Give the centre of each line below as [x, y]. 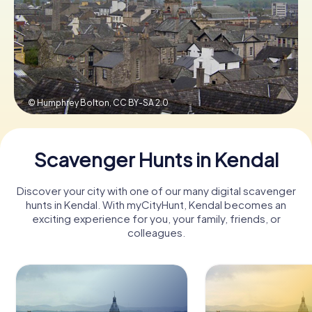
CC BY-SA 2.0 [141, 102]
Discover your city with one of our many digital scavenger [156, 190]
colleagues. [156, 232]
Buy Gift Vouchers [156, 93]
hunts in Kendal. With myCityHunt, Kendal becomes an [156, 204]
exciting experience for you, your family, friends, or [156, 218]
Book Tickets [156, 42]
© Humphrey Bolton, [70, 102]
